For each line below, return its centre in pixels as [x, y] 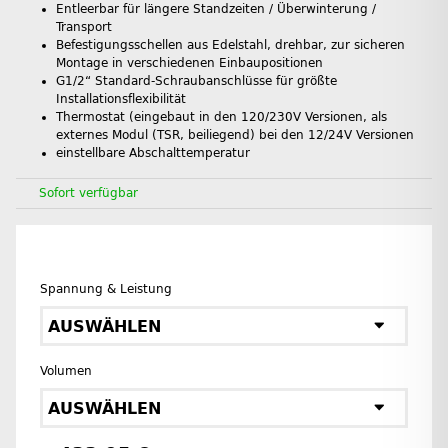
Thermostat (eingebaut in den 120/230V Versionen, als [221, 117]
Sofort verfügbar [88, 193]
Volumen [70, 371]
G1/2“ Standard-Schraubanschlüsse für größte [196, 81]
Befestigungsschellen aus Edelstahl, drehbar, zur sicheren [230, 45]
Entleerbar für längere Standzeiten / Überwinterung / [216, 9]
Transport [84, 27]
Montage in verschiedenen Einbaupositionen [189, 63]
